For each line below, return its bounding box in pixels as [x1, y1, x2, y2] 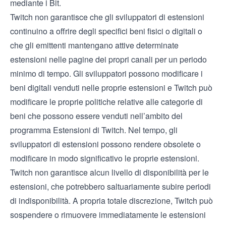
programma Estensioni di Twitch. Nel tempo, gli [10, 124, 178, 136]
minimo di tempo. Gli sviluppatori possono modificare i [10, 68, 203, 79]
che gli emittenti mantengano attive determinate [10, 39, 179, 51]
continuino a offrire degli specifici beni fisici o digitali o [10, 25, 202, 37]
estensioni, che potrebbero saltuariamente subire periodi [10, 181, 211, 192]
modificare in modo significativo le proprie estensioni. [10, 152, 199, 164]
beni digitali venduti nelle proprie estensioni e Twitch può [10, 82, 212, 93]
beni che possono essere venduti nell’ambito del [10, 110, 183, 122]
